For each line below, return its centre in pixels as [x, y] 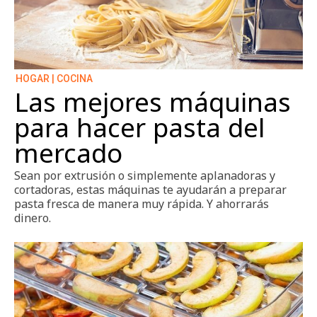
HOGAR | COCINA [54, 79]
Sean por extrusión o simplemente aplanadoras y [145, 176]
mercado [68, 153]
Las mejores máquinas [152, 102]
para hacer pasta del [139, 128]
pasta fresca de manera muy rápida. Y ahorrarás [142, 204]
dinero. [33, 218]
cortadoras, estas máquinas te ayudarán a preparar [150, 190]
